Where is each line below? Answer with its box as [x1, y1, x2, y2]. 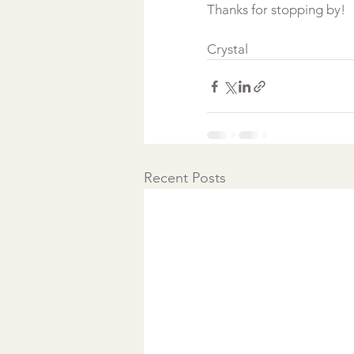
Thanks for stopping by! [207, 2, 345, 17]
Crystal [207, 41, 248, 57]
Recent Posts [144, 169, 226, 186]
